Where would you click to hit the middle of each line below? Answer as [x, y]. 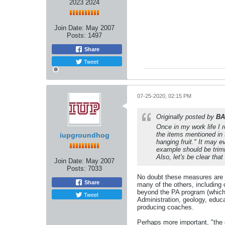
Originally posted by [186, 117]
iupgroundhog [84, 135]
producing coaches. [165, 207]
